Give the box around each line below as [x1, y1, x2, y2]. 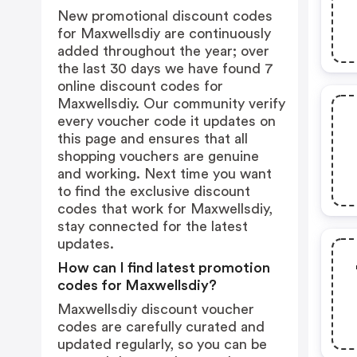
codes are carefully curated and [57, 320, 265, 334]
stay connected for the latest [57, 219, 248, 233]
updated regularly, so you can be [57, 337, 267, 351]
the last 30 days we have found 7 [57, 61, 273, 76]
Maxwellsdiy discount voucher [57, 302, 254, 316]
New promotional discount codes [57, 9, 273, 23]
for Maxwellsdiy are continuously [57, 26, 271, 41]
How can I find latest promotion [57, 261, 270, 275]
